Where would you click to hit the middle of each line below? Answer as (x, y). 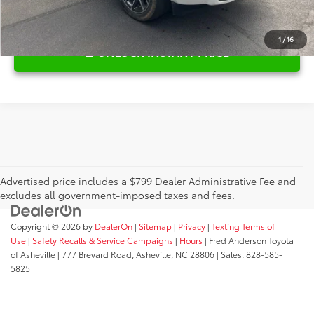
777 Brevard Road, (97, 254)
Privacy (192, 226)
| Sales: (230, 254)
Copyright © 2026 (47, 226)
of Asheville (33, 254)
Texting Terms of (243, 226)
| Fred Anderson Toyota (248, 240)
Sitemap (155, 226)
